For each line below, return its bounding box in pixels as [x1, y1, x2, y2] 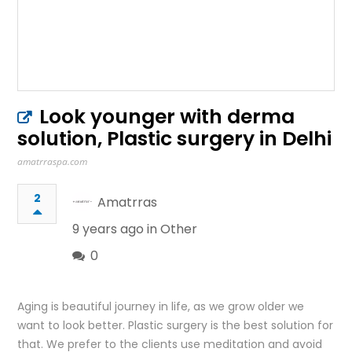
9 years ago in [72, 219, 161, 238]
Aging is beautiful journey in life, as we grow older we [17, 298, 305, 314]
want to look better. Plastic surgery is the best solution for [17, 317, 334, 333]
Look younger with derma [39, 102, 295, 130]
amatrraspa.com [17, 154, 88, 168]
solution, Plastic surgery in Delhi [17, 124, 332, 152]
